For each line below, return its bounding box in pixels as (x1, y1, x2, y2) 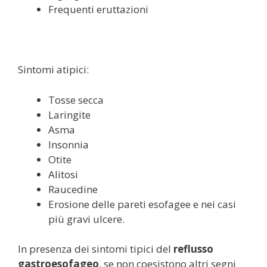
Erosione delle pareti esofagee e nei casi (48, 197, 236, 211)
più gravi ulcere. (48, 212, 125, 226)
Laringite (48, 107, 91, 122)
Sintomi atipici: (18, 63, 89, 76)
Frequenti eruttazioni (48, 2, 148, 16)
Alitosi (48, 167, 78, 181)
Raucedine (48, 182, 98, 196)
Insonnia (48, 137, 89, 151)
